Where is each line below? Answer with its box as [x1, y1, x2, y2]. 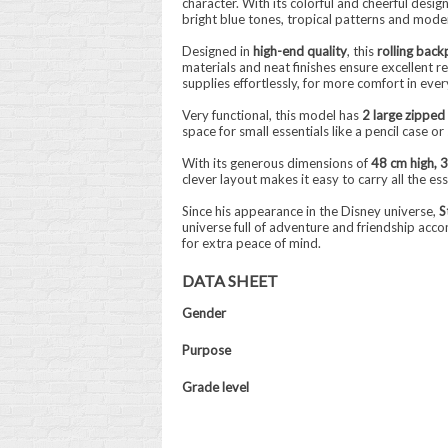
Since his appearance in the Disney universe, [181, 203, 439, 219]
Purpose [181, 342, 231, 358]
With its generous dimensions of [181, 155, 371, 171]
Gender [181, 305, 226, 321]
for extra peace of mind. [181, 235, 321, 251]
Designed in [181, 43, 253, 59]
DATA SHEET [181, 271, 278, 290]
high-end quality [252, 43, 347, 59]
